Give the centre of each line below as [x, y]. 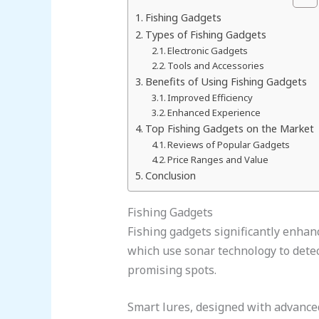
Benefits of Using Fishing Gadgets [226, 81]
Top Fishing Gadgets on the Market [229, 128]
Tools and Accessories [216, 65]
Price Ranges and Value [218, 159]
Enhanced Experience [214, 112]
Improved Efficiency [210, 97]
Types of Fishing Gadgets [205, 34]
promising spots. [172, 270]
